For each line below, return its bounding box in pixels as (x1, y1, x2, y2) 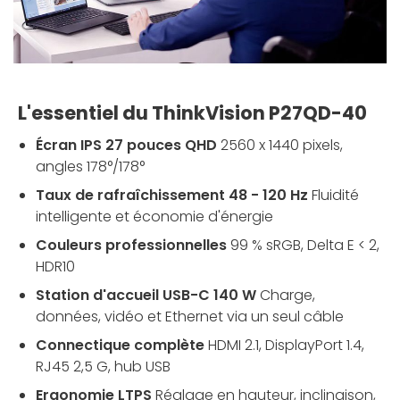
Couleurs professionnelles (36, 234, 227, 255)
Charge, (260, 284, 315, 305)
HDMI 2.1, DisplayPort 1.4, (208, 334, 364, 355)
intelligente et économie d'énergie (36, 205, 273, 227)
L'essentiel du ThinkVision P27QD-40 (18, 99, 367, 126)
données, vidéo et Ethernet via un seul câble (36, 305, 344, 327)
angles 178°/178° (36, 155, 145, 177)
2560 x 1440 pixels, (221, 134, 343, 155)
